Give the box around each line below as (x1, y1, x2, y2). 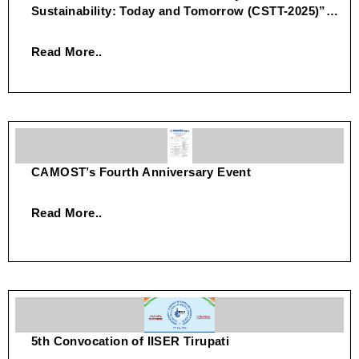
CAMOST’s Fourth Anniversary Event (31, 164, 252, 179)
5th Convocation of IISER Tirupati (31, 333, 230, 348)
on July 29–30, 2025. (31, 21, 149, 34)
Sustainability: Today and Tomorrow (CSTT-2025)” (31, 4, 326, 18)
